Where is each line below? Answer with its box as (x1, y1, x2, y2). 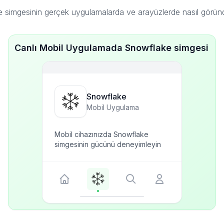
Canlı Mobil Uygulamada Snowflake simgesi (14, 42, 208, 53)
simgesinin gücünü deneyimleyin (54, 140, 161, 148)
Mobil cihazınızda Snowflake (54, 130, 148, 138)
